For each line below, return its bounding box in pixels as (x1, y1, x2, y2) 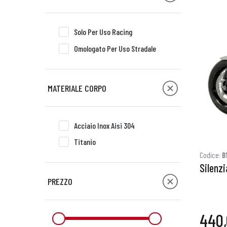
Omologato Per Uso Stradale (74, 43, 156, 53)
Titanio (74, 137, 96, 147)
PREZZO (47, 176, 72, 187)
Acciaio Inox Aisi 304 (74, 120, 135, 130)
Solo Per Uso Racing (74, 27, 132, 36)
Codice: (200, 150, 222, 160)
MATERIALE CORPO (47, 82, 106, 94)
